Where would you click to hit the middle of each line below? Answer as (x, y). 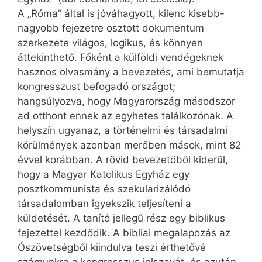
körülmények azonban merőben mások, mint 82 (129, 145)
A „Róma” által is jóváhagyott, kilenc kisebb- (121, 14)
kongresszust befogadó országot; (96, 87)
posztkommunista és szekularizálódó (104, 189)
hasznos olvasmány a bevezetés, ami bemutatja (131, 72)
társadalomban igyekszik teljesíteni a (104, 204)
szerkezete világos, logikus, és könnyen (110, 43)
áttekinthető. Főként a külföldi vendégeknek (120, 58)
